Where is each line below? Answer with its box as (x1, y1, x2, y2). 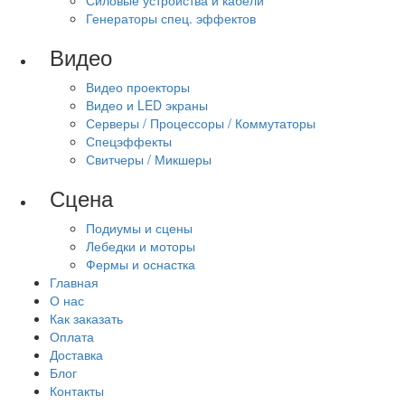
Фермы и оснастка (86, 255, 195, 273)
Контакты (50, 381, 104, 400)
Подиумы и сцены (86, 219, 193, 237)
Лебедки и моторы (86, 237, 195, 255)
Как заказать (50, 309, 123, 327)
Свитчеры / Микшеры (86, 150, 212, 168)
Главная (50, 273, 99, 291)
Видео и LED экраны (86, 96, 208, 114)
